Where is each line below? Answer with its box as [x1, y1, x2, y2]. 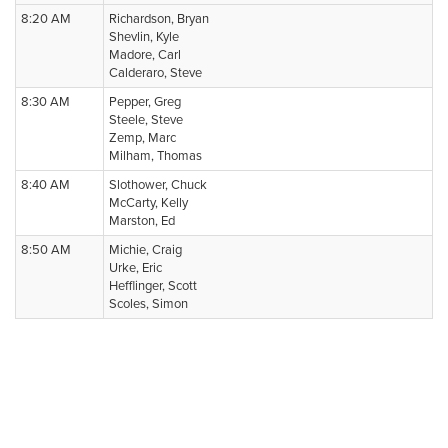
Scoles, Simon [109, 296, 188, 312]
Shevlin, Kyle [109, 29, 179, 45]
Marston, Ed [109, 213, 175, 229]
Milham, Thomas [109, 148, 202, 164]
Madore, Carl [109, 47, 181, 63]
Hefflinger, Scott [109, 278, 197, 294]
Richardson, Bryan [109, 11, 209, 27]
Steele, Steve [109, 112, 183, 128]
